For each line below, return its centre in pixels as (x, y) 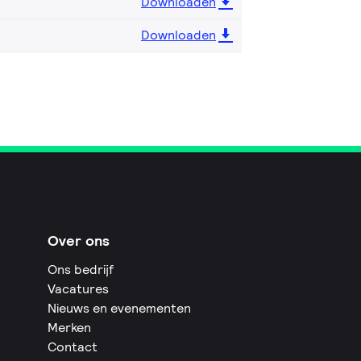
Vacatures (79, 288)
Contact (73, 346)
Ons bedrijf (81, 269)
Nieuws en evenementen (120, 308)
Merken (70, 327)
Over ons (79, 240)
